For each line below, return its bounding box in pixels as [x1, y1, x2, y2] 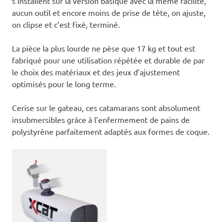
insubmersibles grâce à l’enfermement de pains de [12, 114, 190, 125]
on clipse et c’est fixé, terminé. [12, 19, 120, 30]
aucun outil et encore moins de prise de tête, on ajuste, [12, 7, 206, 18]
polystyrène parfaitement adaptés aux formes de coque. [12, 126, 210, 137]
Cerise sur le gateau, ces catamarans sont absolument [12, 103, 200, 113]
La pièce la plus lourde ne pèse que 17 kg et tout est [12, 43, 195, 54]
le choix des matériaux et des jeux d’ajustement [12, 67, 180, 77]
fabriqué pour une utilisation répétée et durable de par [12, 55, 205, 65]
